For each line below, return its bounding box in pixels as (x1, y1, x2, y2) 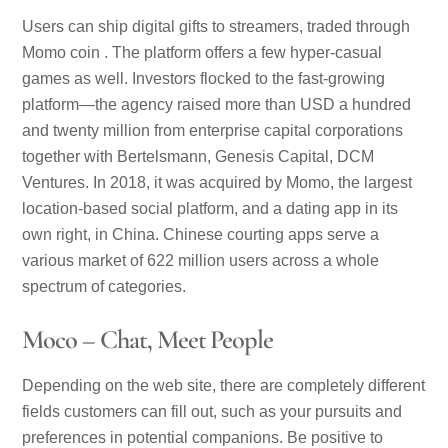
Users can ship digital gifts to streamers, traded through (22, 18, 411, 36)
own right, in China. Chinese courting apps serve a (22, 226, 380, 244)
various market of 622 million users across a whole (22, 252, 380, 270)
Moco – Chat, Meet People (22, 324, 274, 357)
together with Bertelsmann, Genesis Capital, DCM (22, 148, 375, 166)
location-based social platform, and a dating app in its (22, 200, 399, 218)
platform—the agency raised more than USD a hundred (22, 96, 412, 114)
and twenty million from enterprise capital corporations (22, 122, 404, 140)
